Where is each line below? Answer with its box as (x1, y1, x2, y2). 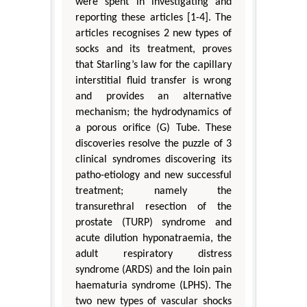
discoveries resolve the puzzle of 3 (75, 138, 232, 149)
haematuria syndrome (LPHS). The (75, 280, 232, 291)
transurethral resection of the (75, 201, 232, 212)
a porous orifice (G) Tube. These (75, 122, 232, 134)
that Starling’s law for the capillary (75, 59, 232, 71)
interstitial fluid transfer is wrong (75, 75, 232, 86)
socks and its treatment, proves (75, 43, 232, 55)
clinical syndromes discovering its (75, 153, 232, 165)
